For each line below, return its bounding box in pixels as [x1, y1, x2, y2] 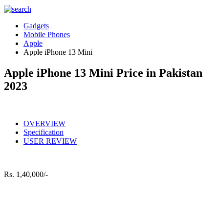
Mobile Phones [23, 30, 70, 39]
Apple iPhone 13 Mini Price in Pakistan [4, 66, 202, 79]
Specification [23, 128, 64, 136]
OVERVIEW [23, 119, 66, 128]
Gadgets [23, 22, 49, 30]
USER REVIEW [23, 136, 77, 145]
